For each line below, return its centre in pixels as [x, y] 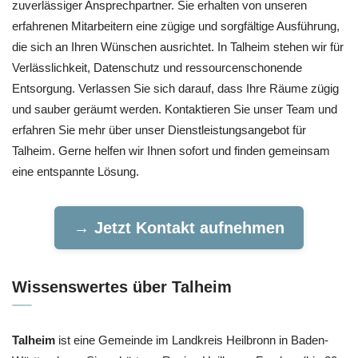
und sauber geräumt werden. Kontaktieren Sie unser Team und [175, 109]
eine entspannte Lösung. [76, 171]
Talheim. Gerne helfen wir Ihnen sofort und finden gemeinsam [171, 150]
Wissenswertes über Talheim [122, 286]
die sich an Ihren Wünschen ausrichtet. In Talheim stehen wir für [178, 46]
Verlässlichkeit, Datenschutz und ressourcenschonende [157, 67]
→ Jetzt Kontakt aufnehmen [179, 227]
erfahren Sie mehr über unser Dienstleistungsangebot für [159, 129]
